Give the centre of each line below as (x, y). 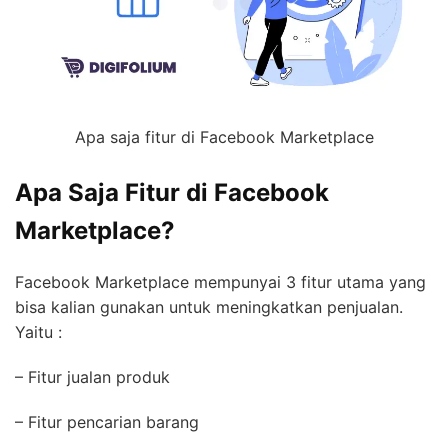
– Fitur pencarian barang (107, 421)
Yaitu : (38, 331)
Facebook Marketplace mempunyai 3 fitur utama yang (220, 281)
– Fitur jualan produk (92, 376)
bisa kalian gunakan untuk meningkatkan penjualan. (209, 306)
